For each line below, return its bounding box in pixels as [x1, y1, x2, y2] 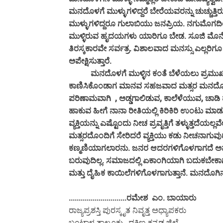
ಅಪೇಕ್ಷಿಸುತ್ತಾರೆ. [69, 56, 111, 66]
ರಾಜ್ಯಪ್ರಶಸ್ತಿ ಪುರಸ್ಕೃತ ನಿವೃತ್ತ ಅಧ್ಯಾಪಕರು [69, 206, 186, 216]
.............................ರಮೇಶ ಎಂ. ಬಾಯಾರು [69, 193, 198, 203]
